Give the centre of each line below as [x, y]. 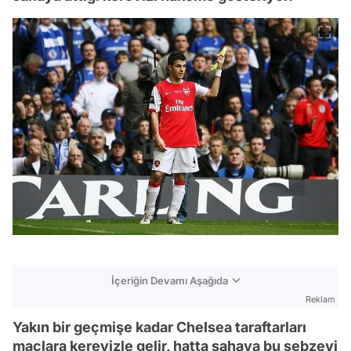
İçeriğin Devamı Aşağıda [170, 280]
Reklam [320, 299]
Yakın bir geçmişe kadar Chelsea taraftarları [159, 327]
